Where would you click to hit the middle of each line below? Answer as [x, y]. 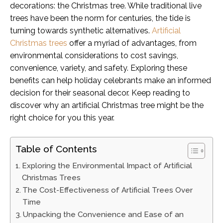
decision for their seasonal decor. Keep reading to [100, 93]
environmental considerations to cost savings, [94, 55]
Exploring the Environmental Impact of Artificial [107, 166]
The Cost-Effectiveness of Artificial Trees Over [108, 190]
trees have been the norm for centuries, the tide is [100, 18]
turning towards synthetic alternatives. [81, 30]
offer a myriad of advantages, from [132, 43]
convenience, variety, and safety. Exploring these [99, 68]
